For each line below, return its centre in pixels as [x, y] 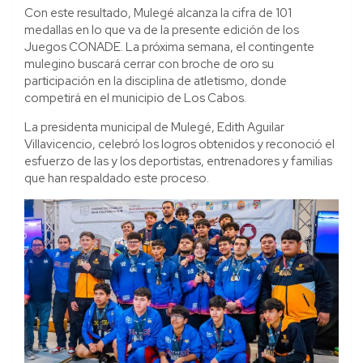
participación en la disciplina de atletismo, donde [156, 81]
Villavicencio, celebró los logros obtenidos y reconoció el [179, 144]
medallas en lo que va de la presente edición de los [162, 30]
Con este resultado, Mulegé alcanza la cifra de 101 [158, 13]
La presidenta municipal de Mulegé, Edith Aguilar [154, 127]
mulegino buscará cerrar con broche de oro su [149, 64]
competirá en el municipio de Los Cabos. [137, 98]
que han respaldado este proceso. [118, 178]
